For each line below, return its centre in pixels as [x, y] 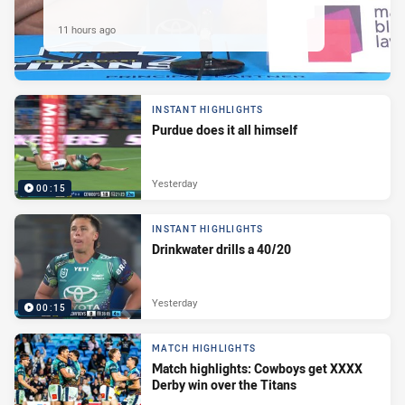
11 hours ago [87, 29]
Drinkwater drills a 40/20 [221, 250]
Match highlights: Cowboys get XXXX [257, 369]
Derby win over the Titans [224, 385]
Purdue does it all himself [225, 130]
